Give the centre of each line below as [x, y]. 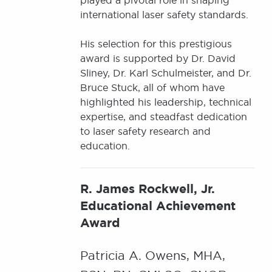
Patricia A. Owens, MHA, [153, 255]
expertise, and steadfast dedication [164, 117]
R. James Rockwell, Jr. [148, 189]
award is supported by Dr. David [158, 58]
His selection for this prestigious [156, 44]
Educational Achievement [158, 206]
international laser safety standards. [164, 15]
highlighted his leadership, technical [166, 102]
